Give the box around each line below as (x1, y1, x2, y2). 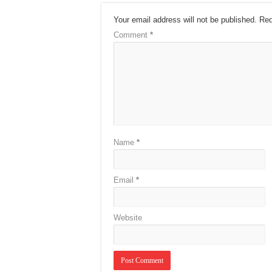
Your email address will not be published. (114, 15, 257, 24)
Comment (114, 30, 150, 39)
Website (114, 213, 142, 222)
